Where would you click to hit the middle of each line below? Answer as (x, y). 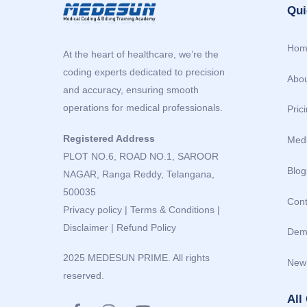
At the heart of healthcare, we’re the (141, 54)
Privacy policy (93, 209)
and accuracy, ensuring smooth (131, 89)
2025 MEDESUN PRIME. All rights (136, 258)
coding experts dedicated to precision (144, 72)
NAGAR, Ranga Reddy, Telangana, (139, 174)
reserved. (84, 276)
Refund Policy (146, 227)
